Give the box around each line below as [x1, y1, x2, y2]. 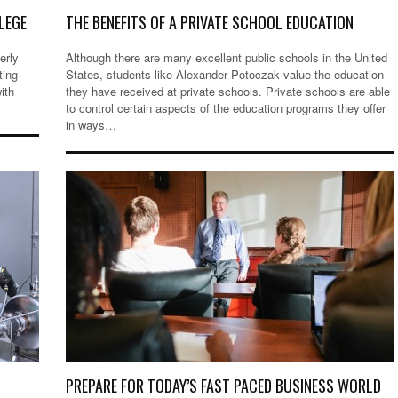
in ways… [66, 116, 116, 134]
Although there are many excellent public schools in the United [66, 49, 387, 67]
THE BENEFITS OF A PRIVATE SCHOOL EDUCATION [66, 11, 354, 35]
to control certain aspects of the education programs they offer [66, 99, 386, 117]
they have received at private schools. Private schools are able [66, 83, 390, 100]
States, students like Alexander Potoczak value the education [66, 66, 384, 84]
